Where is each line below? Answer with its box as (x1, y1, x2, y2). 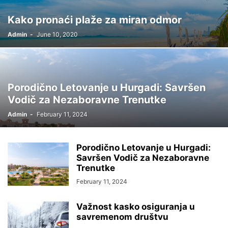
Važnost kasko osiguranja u (76, 202, 195, 212)
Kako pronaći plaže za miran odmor (8, 14, 182, 26)
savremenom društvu (76, 212, 168, 222)
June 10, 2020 (37, 31, 78, 38)
